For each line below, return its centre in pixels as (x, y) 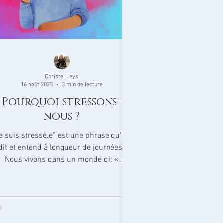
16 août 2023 (37, 85)
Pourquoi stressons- (61, 102)
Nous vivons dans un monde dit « (61, 160)
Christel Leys (62, 76)
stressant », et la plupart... (61, 172)
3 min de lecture (82, 85)
